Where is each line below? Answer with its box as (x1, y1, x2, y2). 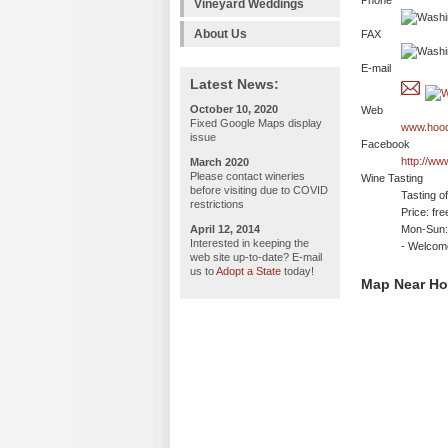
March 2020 (190, 156, 249, 168)
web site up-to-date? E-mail (190, 251, 322, 263)
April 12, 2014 (190, 223, 260, 235)
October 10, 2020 (190, 103, 278, 115)
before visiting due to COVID (190, 184, 328, 196)
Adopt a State (216, 265, 281, 277)
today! (281, 265, 314, 277)
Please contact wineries (190, 170, 305, 182)
